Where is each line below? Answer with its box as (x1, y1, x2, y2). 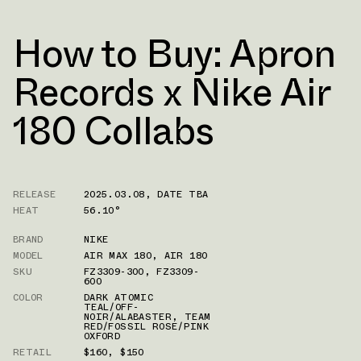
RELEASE (13, 186, 56, 201)
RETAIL (13, 344, 52, 359)
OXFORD (84, 328, 121, 343)
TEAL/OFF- (84, 299, 139, 314)
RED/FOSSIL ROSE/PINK (84, 318, 210, 334)
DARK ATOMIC (84, 289, 153, 305)
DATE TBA (157, 186, 209, 201)
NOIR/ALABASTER (84, 309, 172, 324)
